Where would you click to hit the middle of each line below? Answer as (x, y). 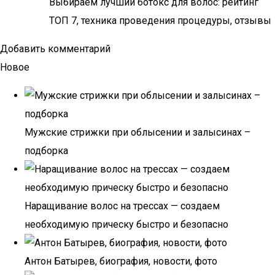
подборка (46, 151)
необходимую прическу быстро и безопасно (126, 224)
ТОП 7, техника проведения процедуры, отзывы (160, 21)
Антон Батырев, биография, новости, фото (121, 261)
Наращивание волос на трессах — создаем (122, 206)
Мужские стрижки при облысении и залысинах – (137, 132)
